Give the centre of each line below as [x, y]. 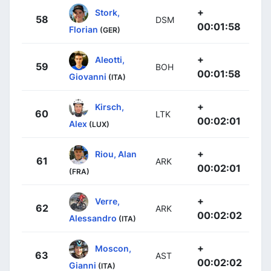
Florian [83, 30]
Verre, [107, 201]
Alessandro [93, 218]
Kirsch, [109, 106]
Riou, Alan [116, 154]
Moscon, [113, 248]
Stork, [107, 12]
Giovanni [88, 77]
